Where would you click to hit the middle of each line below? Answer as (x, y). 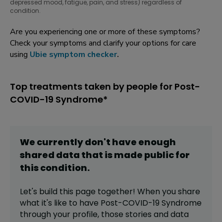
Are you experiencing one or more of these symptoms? (105, 32)
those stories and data (145, 215)
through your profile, (60, 215)
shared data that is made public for (105, 155)
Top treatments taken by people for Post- (105, 87)
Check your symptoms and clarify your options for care (103, 43)
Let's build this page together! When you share (110, 192)
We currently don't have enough (98, 142)
